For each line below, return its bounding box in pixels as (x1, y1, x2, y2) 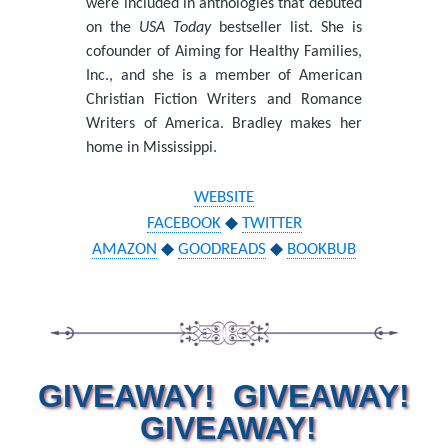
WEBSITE (194, 188, 254, 206)
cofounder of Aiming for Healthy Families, (86, 43, 362, 60)
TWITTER (241, 214, 302, 232)
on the (86, 19, 140, 36)
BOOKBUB (287, 240, 356, 258)
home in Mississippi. (86, 139, 218, 156)
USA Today (139, 19, 219, 36)
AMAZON (92, 240, 157, 258)
